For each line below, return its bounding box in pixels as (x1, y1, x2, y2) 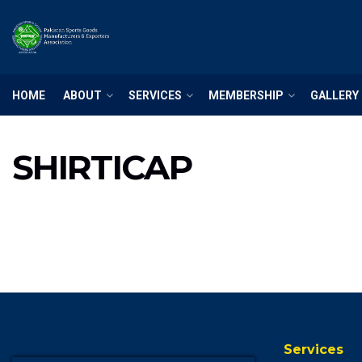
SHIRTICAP (12, 146, 192, 188)
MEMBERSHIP (208, 88, 284, 102)
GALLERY (310, 88, 359, 102)
